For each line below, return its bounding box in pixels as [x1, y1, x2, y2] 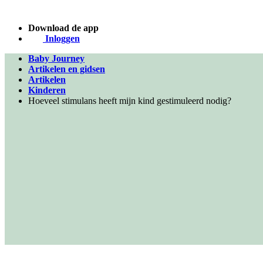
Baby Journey [28, 53, 85, 63]
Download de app [28, 23, 99, 33]
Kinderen [28, 85, 66, 95]
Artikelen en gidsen [28, 64, 105, 74]
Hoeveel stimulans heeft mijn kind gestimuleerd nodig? [28, 96, 231, 106]
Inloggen [43, 33, 80, 43]
